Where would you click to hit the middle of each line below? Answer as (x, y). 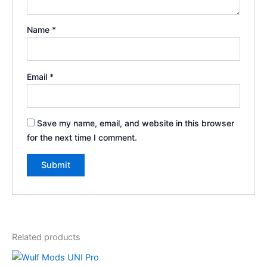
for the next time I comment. (82, 138)
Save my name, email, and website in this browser (136, 123)
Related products (46, 237)
